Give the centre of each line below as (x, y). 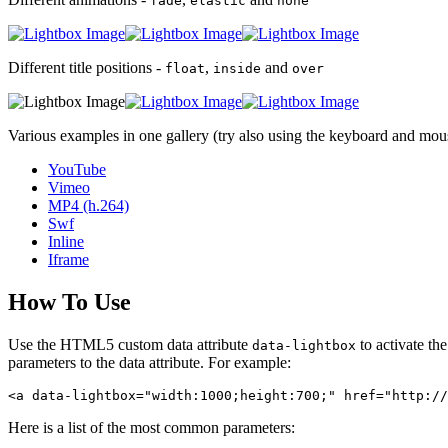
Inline (66, 242)
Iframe (68, 260)
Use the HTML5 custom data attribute (130, 345)
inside (237, 69)
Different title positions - (86, 68)
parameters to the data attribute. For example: (149, 363)
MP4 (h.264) (88, 206)
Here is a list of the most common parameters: (151, 428)
